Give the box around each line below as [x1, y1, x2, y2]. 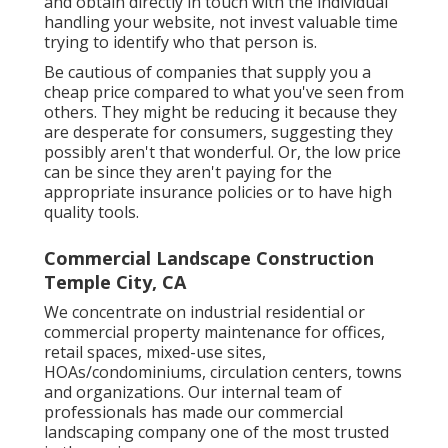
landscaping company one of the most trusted [44, 421, 389, 444]
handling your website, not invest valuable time [44, 11, 398, 34]
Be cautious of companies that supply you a [44, 61, 371, 84]
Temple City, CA [44, 270, 186, 295]
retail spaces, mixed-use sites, [44, 341, 266, 364]
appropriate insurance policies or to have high [44, 181, 392, 204]
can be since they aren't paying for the [44, 161, 332, 184]
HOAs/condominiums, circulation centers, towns [44, 361, 402, 384]
